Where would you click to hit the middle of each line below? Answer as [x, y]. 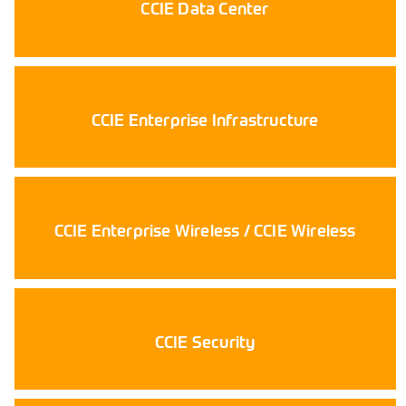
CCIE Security [205, 342]
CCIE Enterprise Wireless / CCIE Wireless [205, 231]
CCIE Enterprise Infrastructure [205, 120]
